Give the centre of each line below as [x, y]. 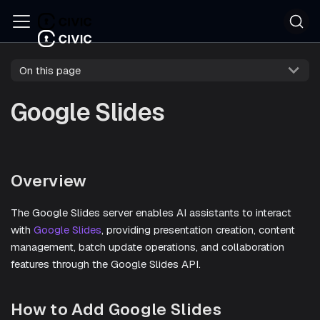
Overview [49, 180]
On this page [50, 70]
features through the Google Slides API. [106, 264]
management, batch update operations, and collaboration [147, 246]
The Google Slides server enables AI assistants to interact [151, 212]
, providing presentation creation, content [198, 229]
